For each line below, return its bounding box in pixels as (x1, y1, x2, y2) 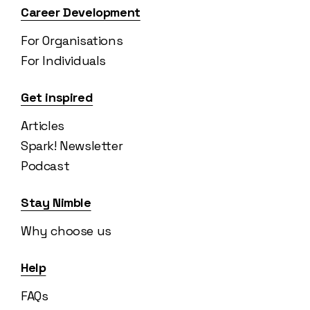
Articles (21, 118, 64, 134)
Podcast (21, 158, 70, 174)
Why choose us (21, 223, 111, 239)
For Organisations (21, 33, 123, 49)
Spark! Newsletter (21, 138, 123, 154)
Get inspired (21, 89, 93, 106)
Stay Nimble (21, 194, 91, 211)
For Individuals (21, 53, 106, 69)
